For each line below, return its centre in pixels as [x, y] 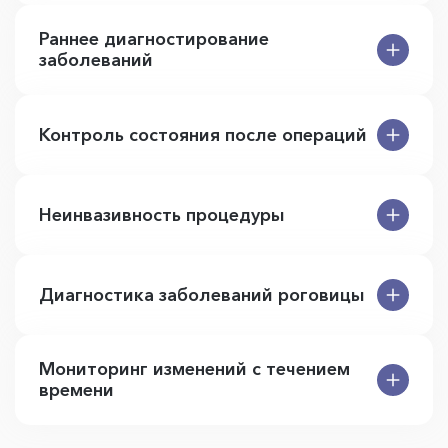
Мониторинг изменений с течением [194, 369]
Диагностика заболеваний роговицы [202, 294]
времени [76, 390]
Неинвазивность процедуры [162, 214]
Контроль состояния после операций [203, 134]
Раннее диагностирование [154, 39]
